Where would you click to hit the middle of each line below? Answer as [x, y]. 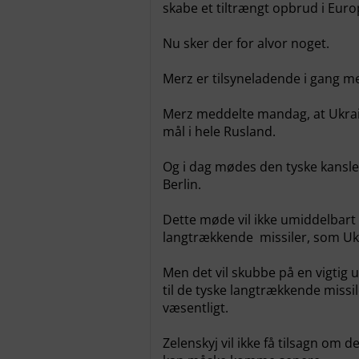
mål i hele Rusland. [219, 131]
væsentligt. [196, 308]
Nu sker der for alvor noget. [246, 43]
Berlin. [182, 184]
